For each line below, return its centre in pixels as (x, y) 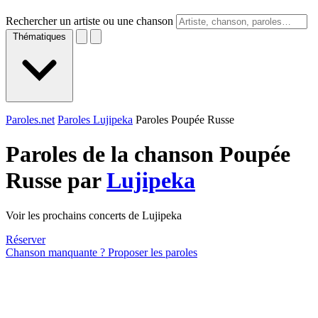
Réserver (26, 239)
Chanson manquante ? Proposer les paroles (102, 252)
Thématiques (39, 37)
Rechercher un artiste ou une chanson (89, 21)
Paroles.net (30, 120)
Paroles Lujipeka (95, 120)
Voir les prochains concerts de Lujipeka (94, 215)
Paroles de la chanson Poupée (148, 154)
